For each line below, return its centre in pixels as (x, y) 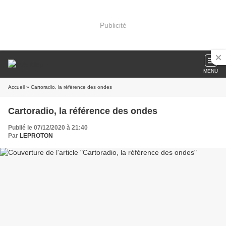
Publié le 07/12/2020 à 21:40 (48, 128)
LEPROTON (36, 136)
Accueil (16, 87)
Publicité (113, 25)
